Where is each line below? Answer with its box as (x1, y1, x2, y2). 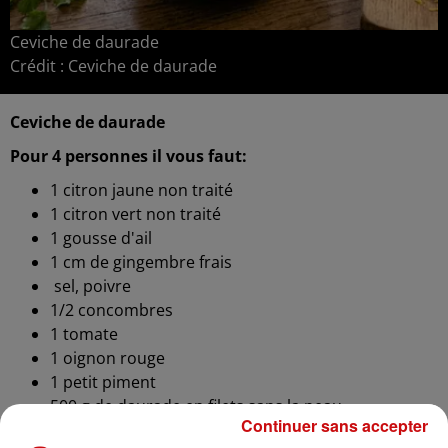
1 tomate (50, 323, 118, 346)
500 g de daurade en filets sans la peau (50, 395, 342, 418)
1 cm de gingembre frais (50, 251, 232, 274)
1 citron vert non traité (50, 203, 221, 226)
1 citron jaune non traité (50, 179, 233, 202)
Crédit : (10, 55, 68, 78)
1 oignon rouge (50, 347, 165, 370)
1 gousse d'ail (50, 227, 152, 250)
